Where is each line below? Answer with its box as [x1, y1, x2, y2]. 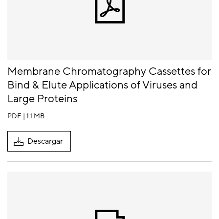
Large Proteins [7, 92, 80, 107]
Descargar [27, 136, 63, 147]
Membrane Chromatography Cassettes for [7, 65, 211, 79]
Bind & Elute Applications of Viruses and [7, 78, 197, 93]
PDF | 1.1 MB [7, 111, 44, 121]
